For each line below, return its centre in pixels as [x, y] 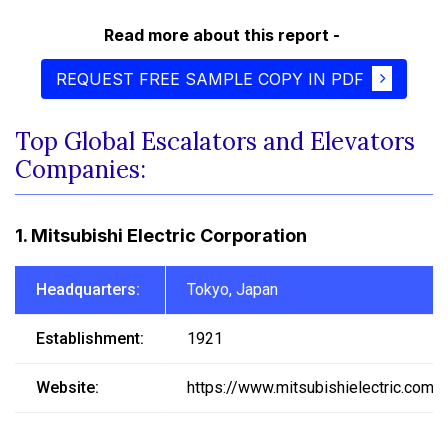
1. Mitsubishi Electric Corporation [161, 235]
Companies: [80, 169]
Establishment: [89, 338]
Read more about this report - [221, 34]
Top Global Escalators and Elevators [215, 141]
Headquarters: [87, 289]
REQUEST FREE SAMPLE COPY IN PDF [210, 78]
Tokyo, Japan [232, 289]
